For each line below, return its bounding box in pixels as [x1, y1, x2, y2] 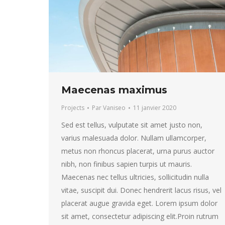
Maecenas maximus [61, 84, 167, 96]
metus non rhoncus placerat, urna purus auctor [61, 146, 214, 156]
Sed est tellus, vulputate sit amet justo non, [61, 120, 202, 130]
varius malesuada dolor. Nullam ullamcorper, [61, 133, 206, 143]
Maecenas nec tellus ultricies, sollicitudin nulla [61, 172, 209, 182]
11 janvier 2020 [133, 103, 176, 113]
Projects [61, 103, 84, 113]
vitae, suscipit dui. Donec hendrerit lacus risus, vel [61, 185, 221, 195]
